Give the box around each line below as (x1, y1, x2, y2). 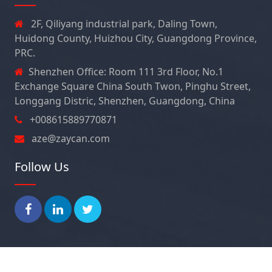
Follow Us (15, 158, 69, 175)
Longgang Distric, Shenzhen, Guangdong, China (15, 94, 235, 108)
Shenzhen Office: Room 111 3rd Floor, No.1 (29, 65, 223, 79)
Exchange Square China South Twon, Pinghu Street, (15, 80, 251, 93)
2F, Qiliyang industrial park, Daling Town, (29, 17, 217, 31)
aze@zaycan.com (29, 132, 110, 146)
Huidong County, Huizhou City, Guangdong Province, (15, 32, 257, 46)
